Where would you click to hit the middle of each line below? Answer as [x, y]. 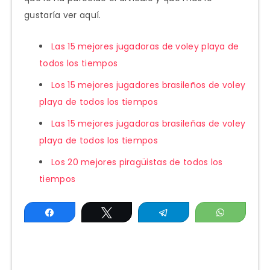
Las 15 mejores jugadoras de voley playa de [145, 47]
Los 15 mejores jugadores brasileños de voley [149, 85]
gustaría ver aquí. [63, 15]
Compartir [82, 212]
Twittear [135, 212]
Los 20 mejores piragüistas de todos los [137, 162]
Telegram [193, 212]
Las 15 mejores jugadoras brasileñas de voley [149, 124]
